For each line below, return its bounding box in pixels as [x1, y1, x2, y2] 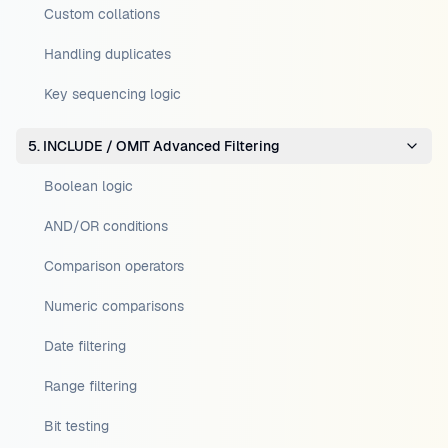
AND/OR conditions [44, 217, 168, 235]
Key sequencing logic [44, 85, 181, 103]
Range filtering [44, 377, 137, 395]
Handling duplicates [44, 45, 171, 63]
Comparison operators [44, 257, 184, 275]
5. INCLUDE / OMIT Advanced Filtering [28, 137, 280, 155]
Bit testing [44, 417, 109, 435]
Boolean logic [44, 177, 133, 195]
